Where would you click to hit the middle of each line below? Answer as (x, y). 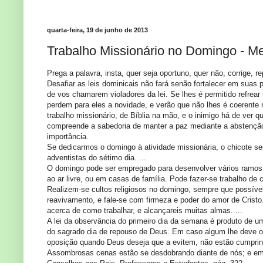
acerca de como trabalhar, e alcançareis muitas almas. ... (145, 211)
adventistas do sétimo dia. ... (97, 158)
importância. (68, 137)
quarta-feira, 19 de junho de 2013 (97, 30)
